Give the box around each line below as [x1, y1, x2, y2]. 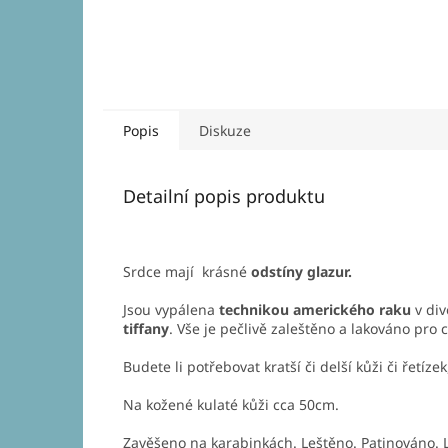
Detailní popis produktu [123, 184, 325, 209]
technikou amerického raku [219, 300, 411, 320]
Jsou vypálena [123, 300, 219, 320]
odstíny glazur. [251, 262, 352, 282]
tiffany [123, 319, 169, 339]
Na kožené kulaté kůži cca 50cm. [123, 395, 339, 415]
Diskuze [199, 121, 251, 141]
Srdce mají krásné [123, 262, 251, 282]
